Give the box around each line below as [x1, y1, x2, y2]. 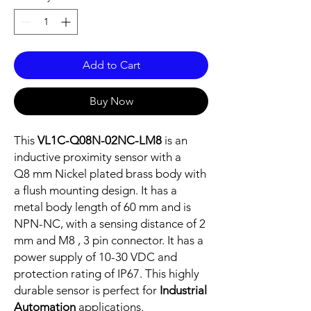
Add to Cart [82, 58, 140, 72]
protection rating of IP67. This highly [14, 267, 199, 281]
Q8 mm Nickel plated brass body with [14, 167, 206, 181]
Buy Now [89, 94, 133, 108]
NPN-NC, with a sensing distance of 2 [14, 217, 205, 231]
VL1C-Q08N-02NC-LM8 [37, 133, 165, 148]
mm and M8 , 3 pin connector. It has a [14, 233, 203, 248]
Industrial [160, 283, 207, 298]
